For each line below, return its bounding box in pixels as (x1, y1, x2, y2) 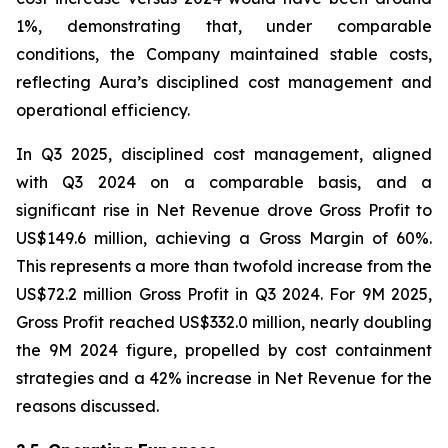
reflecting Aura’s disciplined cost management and (16, 72, 432, 92)
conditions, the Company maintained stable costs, (16, 44, 432, 64)
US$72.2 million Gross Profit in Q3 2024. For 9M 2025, (16, 284, 432, 304)
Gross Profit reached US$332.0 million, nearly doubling (16, 312, 432, 332)
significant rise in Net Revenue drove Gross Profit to (16, 200, 432, 220)
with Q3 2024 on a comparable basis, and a (16, 172, 432, 192)
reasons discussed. (16, 396, 159, 416)
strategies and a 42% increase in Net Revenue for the (16, 368, 432, 388)
